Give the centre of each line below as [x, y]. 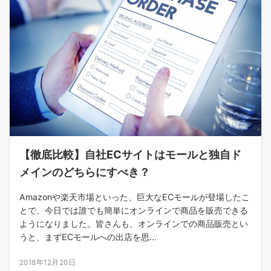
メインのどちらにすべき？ [85, 171]
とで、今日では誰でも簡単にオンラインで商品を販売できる [134, 210]
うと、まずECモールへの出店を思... [88, 237]
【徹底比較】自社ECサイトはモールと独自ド [130, 154]
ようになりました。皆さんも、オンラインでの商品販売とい [134, 223]
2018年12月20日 [48, 262]
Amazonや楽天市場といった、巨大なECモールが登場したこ [135, 197]
